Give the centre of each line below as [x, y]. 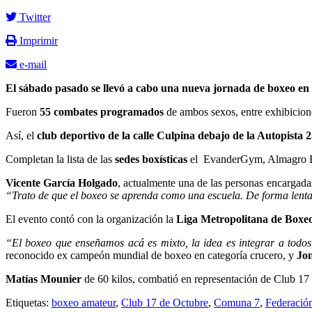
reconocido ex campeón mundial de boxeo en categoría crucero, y [151, 255]
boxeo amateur [84, 302]
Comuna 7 [237, 302]
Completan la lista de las [60, 159]
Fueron [23, 111]
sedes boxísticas [151, 159]
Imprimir [37, 40]
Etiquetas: [29, 302]
